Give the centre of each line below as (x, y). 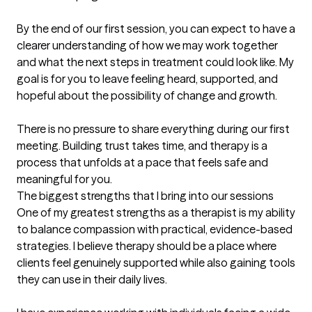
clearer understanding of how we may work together (147, 46)
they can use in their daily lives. (92, 280)
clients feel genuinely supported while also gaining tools (156, 263)
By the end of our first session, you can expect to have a (156, 29)
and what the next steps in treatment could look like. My (155, 62)
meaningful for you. (64, 179)
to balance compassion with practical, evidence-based (155, 229)
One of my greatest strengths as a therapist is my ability (156, 213)
